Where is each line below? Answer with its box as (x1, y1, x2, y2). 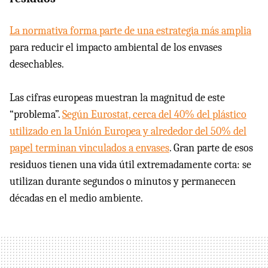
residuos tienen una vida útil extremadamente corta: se (10, 158, 251, 171)
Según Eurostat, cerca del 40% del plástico (62, 108, 246, 121)
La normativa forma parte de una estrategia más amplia (10, 24, 251, 37)
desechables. (10, 57, 64, 71)
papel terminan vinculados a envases (10, 141, 169, 154)
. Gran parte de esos (169, 141, 253, 154)
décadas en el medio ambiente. (10, 191, 143, 205)
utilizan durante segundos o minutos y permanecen (10, 175, 236, 188)
